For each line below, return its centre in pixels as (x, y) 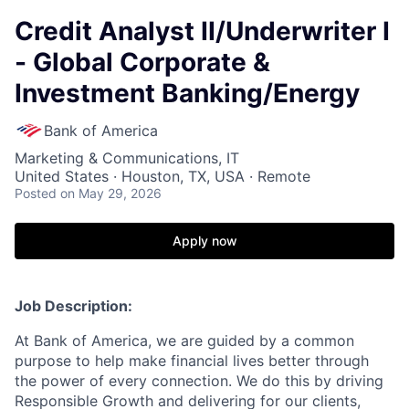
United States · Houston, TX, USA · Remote (163, 176)
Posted (36, 193)
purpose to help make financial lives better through (192, 361)
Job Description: (73, 306)
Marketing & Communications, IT (127, 158)
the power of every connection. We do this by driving (199, 381)
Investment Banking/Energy (187, 93)
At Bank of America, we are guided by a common (184, 341)
